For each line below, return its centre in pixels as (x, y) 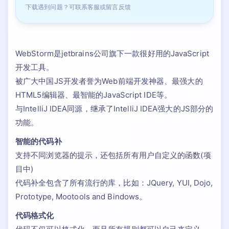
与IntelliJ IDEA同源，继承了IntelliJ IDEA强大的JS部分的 (114, 109)
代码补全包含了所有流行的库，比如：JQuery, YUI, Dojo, (114, 183)
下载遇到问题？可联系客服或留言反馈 (78, 7)
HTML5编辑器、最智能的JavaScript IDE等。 (94, 95)
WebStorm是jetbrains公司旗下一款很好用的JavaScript (112, 53)
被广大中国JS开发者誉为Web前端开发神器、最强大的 (109, 81)
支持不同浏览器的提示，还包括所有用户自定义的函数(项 (113, 155)
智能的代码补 (39, 141)
